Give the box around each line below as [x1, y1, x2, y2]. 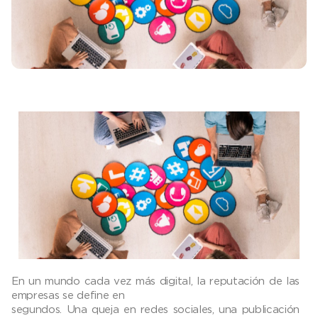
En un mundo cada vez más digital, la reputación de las [11, 275, 300, 287]
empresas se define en [11, 289, 125, 301]
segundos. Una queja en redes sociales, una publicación [11, 303, 300, 315]
